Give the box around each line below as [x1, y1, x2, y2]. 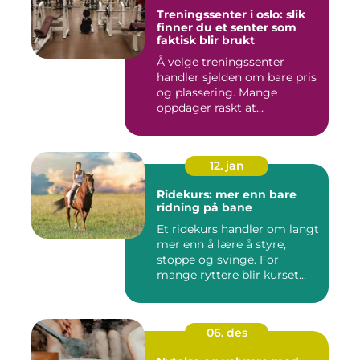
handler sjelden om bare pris [157, 69, 317, 84]
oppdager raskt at [157, 100, 256, 115]
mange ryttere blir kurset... [157, 267, 306, 282]
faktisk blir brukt [157, 32, 255, 47]
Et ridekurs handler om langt [157, 221, 319, 236]
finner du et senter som [157, 19, 297, 35]
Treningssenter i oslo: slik [157, 6, 305, 22]
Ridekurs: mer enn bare [157, 186, 297, 202]
